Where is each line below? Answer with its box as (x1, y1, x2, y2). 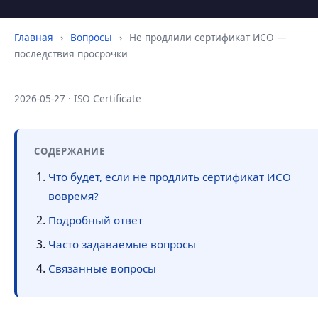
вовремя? (48, 189, 99, 203)
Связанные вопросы (48, 261, 156, 275)
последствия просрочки (14, 47, 128, 60)
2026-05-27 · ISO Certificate (14, 92, 141, 105)
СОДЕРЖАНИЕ (34, 145, 105, 158)
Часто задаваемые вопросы (48, 237, 196, 251)
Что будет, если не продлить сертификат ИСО (48, 170, 291, 184)
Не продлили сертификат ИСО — (126, 31, 287, 44)
